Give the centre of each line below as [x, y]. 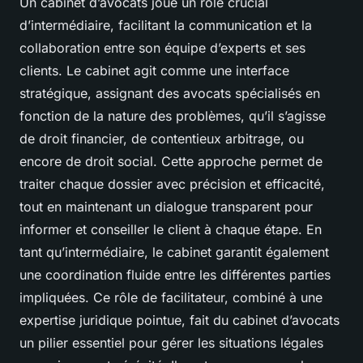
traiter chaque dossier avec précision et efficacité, [172, 184]
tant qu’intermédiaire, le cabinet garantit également [174, 252]
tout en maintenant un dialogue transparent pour [166, 206]
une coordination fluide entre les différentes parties [175, 274]
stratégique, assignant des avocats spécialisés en [170, 93]
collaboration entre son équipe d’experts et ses [162, 47]
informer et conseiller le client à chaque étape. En [171, 229]
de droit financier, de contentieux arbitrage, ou [162, 138]
